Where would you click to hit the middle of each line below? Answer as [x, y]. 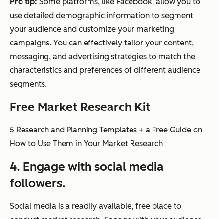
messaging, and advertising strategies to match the [102, 57]
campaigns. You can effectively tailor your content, [102, 43]
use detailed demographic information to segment [101, 16]
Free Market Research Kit [80, 107]
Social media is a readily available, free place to [96, 206]
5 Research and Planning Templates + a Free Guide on [106, 130]
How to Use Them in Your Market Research [86, 144]
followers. [38, 183]
